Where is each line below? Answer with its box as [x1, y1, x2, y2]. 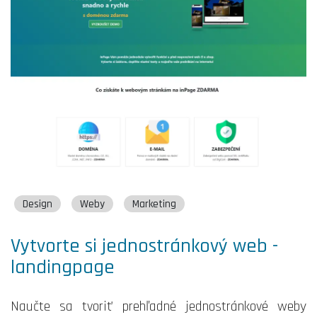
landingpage [11, 255, 115, 281]
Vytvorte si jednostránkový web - [11, 234, 278, 260]
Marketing [132, 197, 176, 211]
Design [23, 197, 52, 211]
